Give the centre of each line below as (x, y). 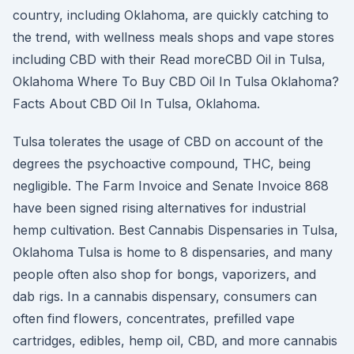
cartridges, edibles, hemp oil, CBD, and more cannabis (175, 341)
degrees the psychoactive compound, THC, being (162, 164)
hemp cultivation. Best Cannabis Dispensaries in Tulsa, (175, 230)
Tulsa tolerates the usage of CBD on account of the (168, 141)
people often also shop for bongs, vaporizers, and (164, 274)
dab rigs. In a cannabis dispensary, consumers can (165, 296)
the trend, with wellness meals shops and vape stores (173, 37)
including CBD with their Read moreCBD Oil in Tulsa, (169, 59)
